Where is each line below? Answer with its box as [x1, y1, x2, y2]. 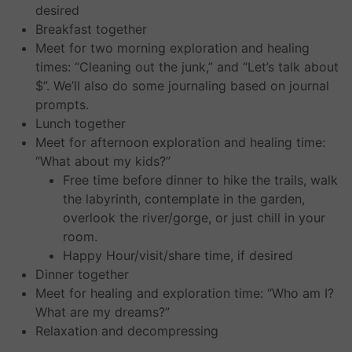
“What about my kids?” [35, 152, 170, 169]
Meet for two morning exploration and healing [35, 39, 310, 56]
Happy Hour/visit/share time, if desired [63, 247, 293, 263]
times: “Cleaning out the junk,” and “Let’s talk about [35, 58, 339, 75]
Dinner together [35, 266, 129, 282]
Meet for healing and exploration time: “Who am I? [35, 284, 334, 301]
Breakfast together [35, 20, 147, 37]
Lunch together [35, 115, 126, 131]
